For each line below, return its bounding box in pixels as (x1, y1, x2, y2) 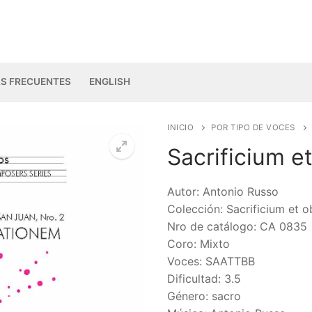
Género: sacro (167, 288, 241, 303)
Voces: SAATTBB (167, 253, 255, 268)
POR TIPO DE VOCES (211, 123, 295, 132)
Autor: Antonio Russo (167, 184, 279, 198)
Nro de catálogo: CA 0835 (167, 219, 307, 233)
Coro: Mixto (167, 236, 230, 251)
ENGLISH (89, 75, 130, 87)
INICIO (167, 123, 194, 132)
